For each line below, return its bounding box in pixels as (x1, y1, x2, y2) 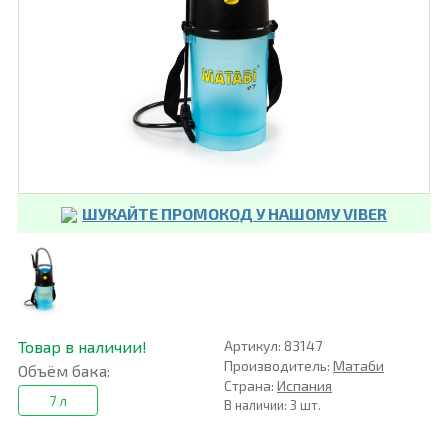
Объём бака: (17, 361, 110, 381)
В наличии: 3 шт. (223, 397, 321, 414)
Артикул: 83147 (223, 337, 322, 355)
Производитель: (223, 357, 333, 375)
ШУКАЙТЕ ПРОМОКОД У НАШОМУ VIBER (81, 204, 387, 224)
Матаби (332, 357, 384, 375)
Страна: (223, 377, 277, 395)
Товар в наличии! (17, 337, 147, 357)
